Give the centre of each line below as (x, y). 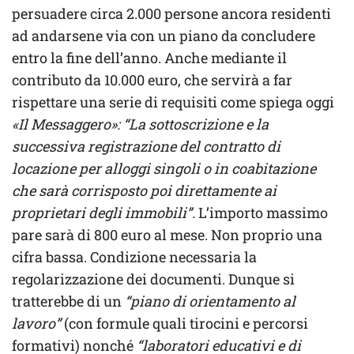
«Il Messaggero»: (66, 124)
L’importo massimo (262, 212)
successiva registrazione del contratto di (146, 146)
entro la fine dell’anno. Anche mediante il (149, 57)
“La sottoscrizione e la (196, 124)
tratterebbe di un (67, 301)
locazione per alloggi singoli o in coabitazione (164, 168)
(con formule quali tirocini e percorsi (185, 323)
